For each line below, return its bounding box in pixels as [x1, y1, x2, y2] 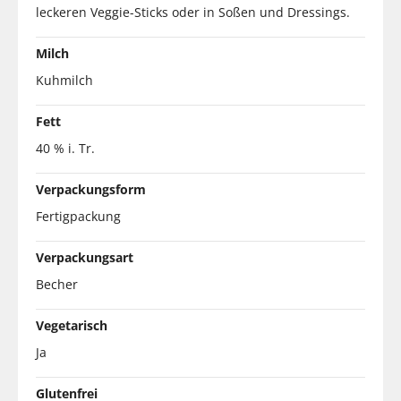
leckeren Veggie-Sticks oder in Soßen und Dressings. [36, 3, 350, 21]
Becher [36, 275, 78, 293]
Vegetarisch [36, 316, 107, 334]
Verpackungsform [36, 180, 146, 198]
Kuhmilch [36, 71, 93, 89]
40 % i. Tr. [36, 139, 95, 157]
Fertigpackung [36, 207, 121, 225]
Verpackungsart [36, 248, 133, 266]
